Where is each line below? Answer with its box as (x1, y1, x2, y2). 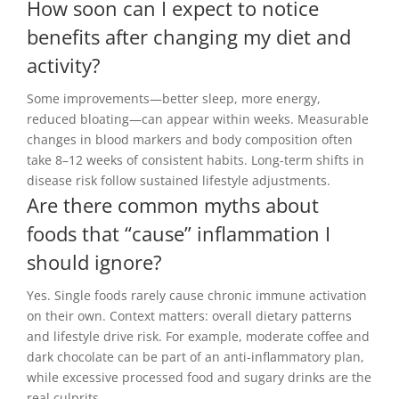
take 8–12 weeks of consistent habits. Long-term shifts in (27, 151, 364, 169)
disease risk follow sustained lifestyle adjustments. (27, 172, 330, 190)
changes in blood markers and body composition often (27, 131, 353, 149)
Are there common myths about (27, 191, 319, 219)
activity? (27, 52, 101, 79)
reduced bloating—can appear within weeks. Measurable (27, 110, 369, 128)
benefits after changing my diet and (27, 23, 351, 51)
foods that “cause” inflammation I (27, 220, 330, 248)
